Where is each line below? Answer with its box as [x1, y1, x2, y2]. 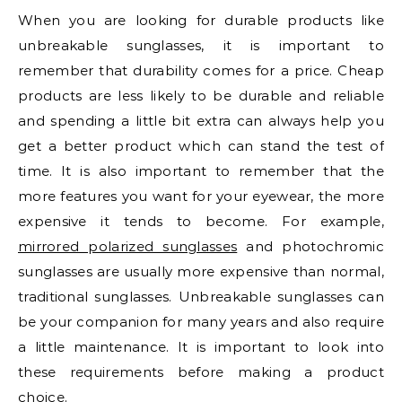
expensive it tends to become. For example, [18, 213, 384, 231]
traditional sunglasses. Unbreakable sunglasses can [18, 288, 384, 306]
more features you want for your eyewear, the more [18, 188, 384, 205]
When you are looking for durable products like [18, 12, 384, 30]
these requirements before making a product [18, 363, 384, 381]
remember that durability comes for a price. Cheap [18, 62, 384, 80]
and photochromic [237, 238, 384, 256]
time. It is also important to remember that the [18, 162, 384, 180]
